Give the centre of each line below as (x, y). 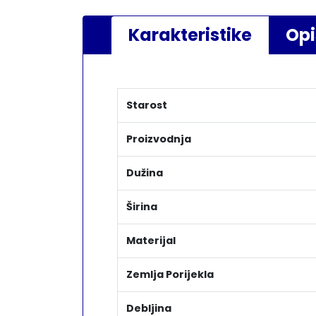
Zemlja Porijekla (170, 275)
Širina (142, 207)
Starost (147, 105)
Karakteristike (190, 35)
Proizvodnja (159, 139)
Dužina (145, 173)
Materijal (151, 241)
